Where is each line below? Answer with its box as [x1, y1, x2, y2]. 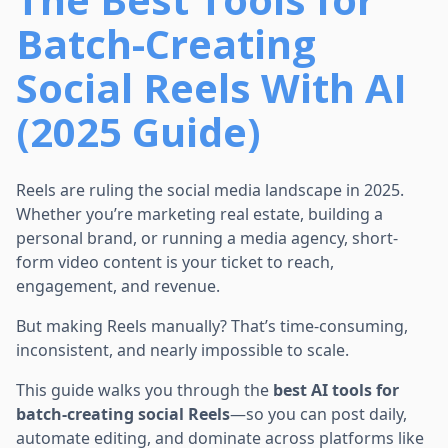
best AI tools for [273, 378, 399, 401]
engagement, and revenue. [16, 274, 220, 297]
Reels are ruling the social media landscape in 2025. [16, 178, 404, 201]
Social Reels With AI [16, 59, 407, 115]
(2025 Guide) [16, 103, 261, 159]
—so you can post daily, [230, 402, 407, 425]
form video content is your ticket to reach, [16, 250, 334, 273]
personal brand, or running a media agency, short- [16, 226, 398, 249]
